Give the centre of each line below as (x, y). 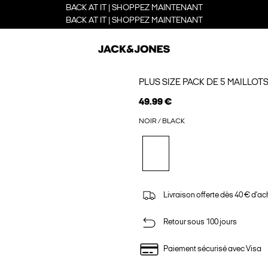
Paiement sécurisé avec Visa (212, 249)
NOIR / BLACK (162, 121)
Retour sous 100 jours (200, 223)
